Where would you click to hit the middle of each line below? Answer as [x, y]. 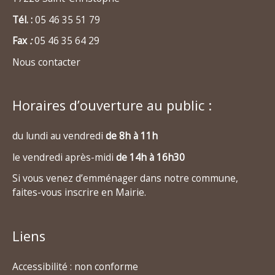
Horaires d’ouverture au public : [112, 106]
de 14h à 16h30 [150, 157]
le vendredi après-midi [64, 157]
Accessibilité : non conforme [75, 266]
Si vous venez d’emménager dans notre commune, [125, 178]
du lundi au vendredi [59, 136]
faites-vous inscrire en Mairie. [79, 192]
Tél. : [24, 19]
